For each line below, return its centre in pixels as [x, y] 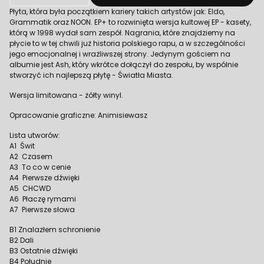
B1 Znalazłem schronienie [56, 230]
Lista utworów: [35, 135]
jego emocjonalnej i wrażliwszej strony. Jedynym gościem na [120, 54]
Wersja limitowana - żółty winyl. [66, 95]
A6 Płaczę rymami [44, 199]
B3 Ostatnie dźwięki [44, 251]
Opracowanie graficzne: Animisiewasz [78, 115]
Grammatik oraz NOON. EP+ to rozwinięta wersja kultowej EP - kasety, [130, 22]
